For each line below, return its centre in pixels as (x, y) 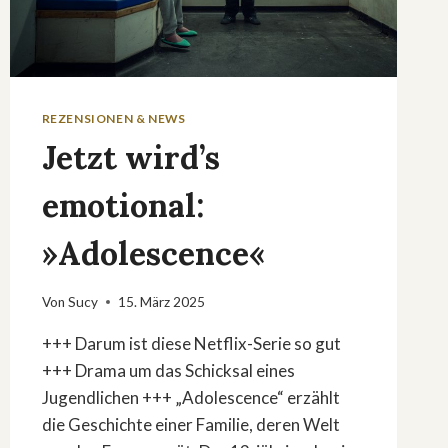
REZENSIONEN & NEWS (113, 119)
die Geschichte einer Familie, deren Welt (190, 424)
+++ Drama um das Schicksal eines (168, 370)
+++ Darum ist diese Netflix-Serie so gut (191, 343)
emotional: (122, 206)
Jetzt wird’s (130, 158)
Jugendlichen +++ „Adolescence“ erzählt (190, 397)
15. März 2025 (161, 301)
